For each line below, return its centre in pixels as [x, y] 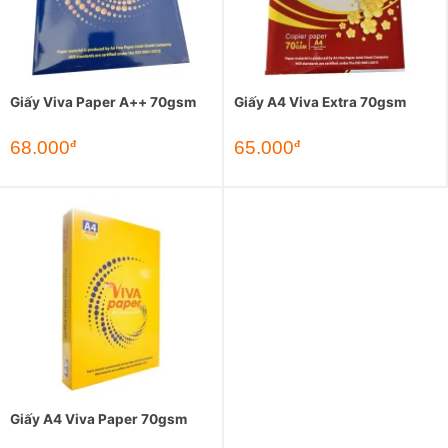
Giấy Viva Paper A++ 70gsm [103, 102]
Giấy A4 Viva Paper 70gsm [98, 418]
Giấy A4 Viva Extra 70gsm [320, 102]
